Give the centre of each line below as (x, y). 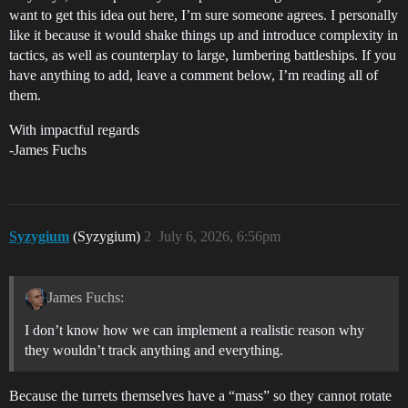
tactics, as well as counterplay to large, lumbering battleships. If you (203, 55)
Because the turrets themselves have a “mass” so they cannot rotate (200, 395)
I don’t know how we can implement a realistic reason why (194, 330)
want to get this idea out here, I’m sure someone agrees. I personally (204, 15)
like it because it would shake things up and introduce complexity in (204, 35)
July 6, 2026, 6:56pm (219, 236)
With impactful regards (74, 130)
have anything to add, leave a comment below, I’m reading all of (194, 75)
